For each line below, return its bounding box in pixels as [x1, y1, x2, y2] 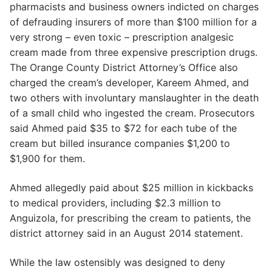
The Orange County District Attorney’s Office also [10, 61, 238, 74]
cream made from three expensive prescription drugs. [10, 46, 257, 59]
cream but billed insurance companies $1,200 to [10, 137, 230, 150]
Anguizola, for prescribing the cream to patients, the [10, 211, 251, 224]
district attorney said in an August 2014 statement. [10, 226, 243, 239]
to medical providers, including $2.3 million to [10, 196, 221, 209]
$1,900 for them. [10, 152, 85, 165]
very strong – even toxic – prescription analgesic [10, 31, 234, 44]
